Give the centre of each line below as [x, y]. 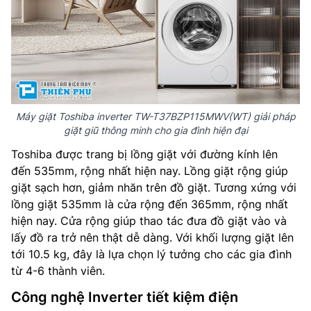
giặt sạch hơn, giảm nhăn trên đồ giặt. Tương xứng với [154, 187]
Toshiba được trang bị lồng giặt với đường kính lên [144, 154]
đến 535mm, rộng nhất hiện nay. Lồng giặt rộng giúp [150, 171]
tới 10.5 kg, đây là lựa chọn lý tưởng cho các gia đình [151, 254]
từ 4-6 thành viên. [58, 271]
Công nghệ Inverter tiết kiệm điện [125, 297]
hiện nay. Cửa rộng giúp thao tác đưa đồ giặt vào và [149, 221]
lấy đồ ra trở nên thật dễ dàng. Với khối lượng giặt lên [152, 237]
